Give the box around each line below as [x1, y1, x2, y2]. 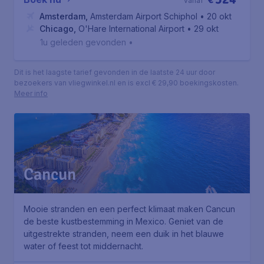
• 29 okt [187, 24, 219, 34]
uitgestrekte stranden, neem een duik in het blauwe [24, 229, 224, 239]
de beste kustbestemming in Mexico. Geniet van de [24, 216, 223, 226]
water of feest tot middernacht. [24, 241, 143, 251]
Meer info [14, 89, 48, 98]
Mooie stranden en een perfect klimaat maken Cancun [24, 204, 235, 214]
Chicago [39, 24, 74, 34]
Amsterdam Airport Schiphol [90, 11, 197, 21]
